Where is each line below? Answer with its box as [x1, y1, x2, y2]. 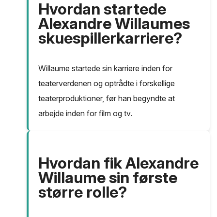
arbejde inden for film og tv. [38, 108, 132, 119]
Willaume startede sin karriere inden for [38, 63, 172, 74]
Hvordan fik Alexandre [38, 154, 199, 173]
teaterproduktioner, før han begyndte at [38, 93, 175, 104]
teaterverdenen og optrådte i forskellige [38, 78, 175, 89]
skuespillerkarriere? [38, 29, 182, 48]
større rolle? [38, 183, 127, 202]
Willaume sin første [38, 168, 177, 187]
